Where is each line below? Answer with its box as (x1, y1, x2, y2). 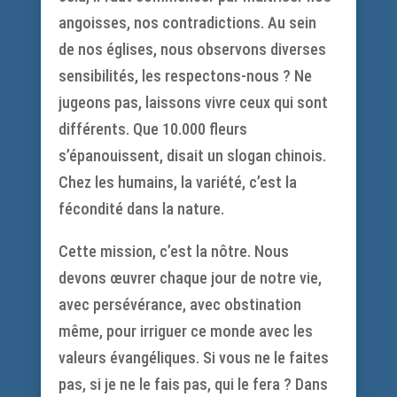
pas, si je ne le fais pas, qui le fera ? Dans (58, 375, 328, 393)
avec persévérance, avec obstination (58, 295, 301, 314)
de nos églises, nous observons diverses (58, 40, 326, 58)
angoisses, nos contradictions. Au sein (58, 13, 316, 32)
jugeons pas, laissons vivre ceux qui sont (58, 93, 328, 112)
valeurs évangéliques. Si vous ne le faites (58, 348, 329, 367)
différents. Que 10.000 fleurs (58, 120, 247, 138)
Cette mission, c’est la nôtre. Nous (58, 242, 289, 261)
